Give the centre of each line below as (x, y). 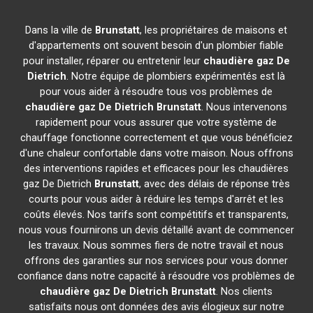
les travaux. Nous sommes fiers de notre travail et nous (156, 245)
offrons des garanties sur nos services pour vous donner (156, 261)
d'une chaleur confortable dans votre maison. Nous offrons (156, 153)
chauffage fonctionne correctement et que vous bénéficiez (156, 138)
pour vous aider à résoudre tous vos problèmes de (156, 92)
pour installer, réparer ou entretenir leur (113, 61)
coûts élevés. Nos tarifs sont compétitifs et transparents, (156, 214)
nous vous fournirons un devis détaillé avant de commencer (156, 230)
